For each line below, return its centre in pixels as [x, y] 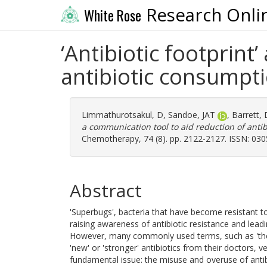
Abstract [106, 190]
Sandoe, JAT [192, 115]
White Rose [112, 15]
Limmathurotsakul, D [122, 115]
